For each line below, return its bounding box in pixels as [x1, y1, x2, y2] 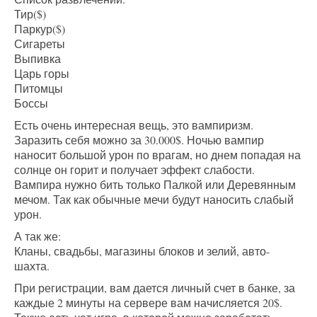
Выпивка [14, 50, 61, 66]
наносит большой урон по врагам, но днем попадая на [14, 146, 301, 162]
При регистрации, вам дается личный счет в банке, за [14, 279, 295, 295]
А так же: [14, 228, 61, 243]
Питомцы [14, 80, 63, 96]
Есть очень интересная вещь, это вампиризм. [14, 117, 253, 132]
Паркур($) [14, 21, 65, 36]
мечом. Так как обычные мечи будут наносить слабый [14, 191, 294, 207]
